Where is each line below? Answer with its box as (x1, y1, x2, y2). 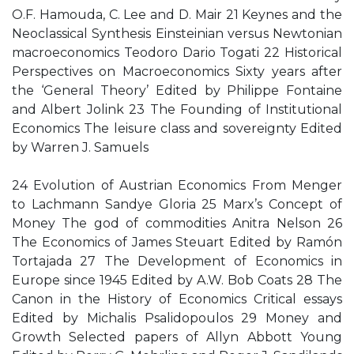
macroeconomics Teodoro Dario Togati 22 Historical (12, 45, 342, 60)
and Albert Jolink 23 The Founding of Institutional (12, 102, 342, 117)
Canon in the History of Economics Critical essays (12, 292, 342, 307)
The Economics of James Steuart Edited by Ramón (12, 235, 342, 250)
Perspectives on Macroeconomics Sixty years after (12, 64, 342, 79)
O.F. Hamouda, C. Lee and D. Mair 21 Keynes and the (12, 7, 342, 22)
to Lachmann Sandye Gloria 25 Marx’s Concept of (12, 197, 342, 212)
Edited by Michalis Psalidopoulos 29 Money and (12, 311, 342, 326)
